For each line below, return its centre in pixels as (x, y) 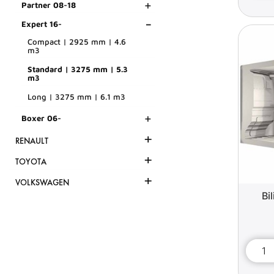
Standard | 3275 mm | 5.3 (78, 69)
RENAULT (32, 141)
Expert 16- (42, 24)
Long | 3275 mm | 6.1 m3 (76, 97)
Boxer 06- (41, 118)
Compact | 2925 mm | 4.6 (77, 42)
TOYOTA (31, 162)
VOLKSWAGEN (42, 183)
